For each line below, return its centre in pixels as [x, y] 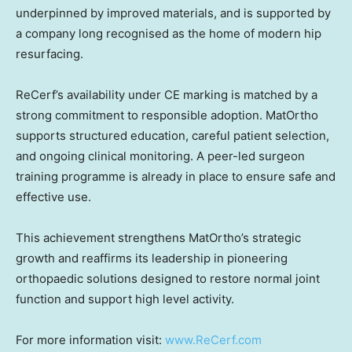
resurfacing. [49, 54]
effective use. [53, 197]
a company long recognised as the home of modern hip [169, 34]
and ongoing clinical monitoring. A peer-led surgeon [160, 156]
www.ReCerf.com [213, 340]
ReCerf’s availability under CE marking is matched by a [167, 95]
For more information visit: [90, 340]
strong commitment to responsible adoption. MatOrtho [167, 115]
